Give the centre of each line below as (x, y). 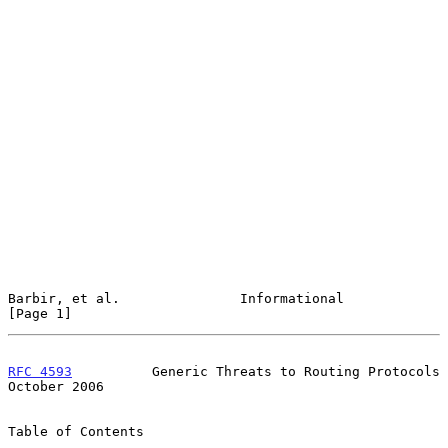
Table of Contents (76, 431)
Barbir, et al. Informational (176, 298)
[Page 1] (40, 313)
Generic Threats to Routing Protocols (256, 371)
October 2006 (56, 386)
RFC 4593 (40, 371)
